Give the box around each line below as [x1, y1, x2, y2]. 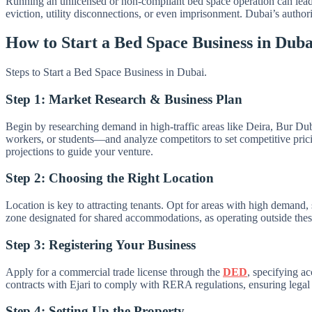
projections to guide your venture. [6, 145, 153, 157]
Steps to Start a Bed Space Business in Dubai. [6, 66, 207, 79]
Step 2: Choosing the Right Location [6, 171, 214, 186]
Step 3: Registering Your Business [6, 237, 196, 252]
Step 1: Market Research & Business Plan [6, 92, 242, 107]
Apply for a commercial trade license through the [6, 265, 223, 278]
